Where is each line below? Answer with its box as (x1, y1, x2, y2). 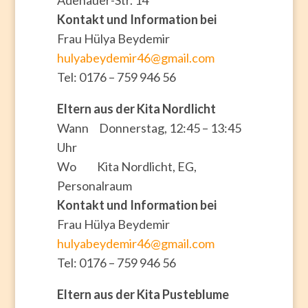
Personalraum (56, 177, 136, 193)
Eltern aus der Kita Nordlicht (56, 100, 218, 116)
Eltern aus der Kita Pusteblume (56, 286, 231, 302)
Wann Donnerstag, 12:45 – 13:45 (56, 120, 241, 135)
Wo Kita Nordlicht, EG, (56, 158, 197, 174)
